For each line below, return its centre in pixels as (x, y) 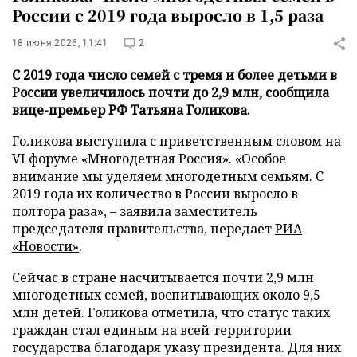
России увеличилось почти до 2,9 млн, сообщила (171, 92)
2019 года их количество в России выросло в (155, 194)
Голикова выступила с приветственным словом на (177, 141)
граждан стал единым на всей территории (152, 330)
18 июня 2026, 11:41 (60, 43)
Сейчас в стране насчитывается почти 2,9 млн (163, 277)
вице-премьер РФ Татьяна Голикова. (131, 110)
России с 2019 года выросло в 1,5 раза (168, 15)
